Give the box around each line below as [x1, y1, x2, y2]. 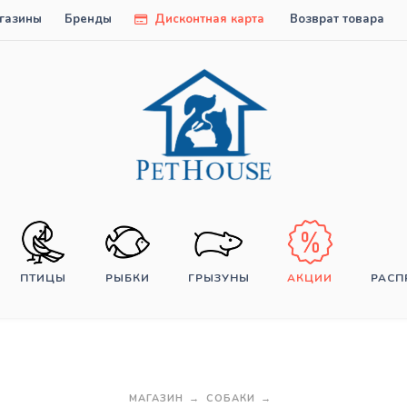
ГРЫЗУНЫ [187, 271, 250, 286]
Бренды [65, 11, 112, 27]
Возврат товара [290, 11, 384, 27]
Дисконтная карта [151, 11, 264, 27]
